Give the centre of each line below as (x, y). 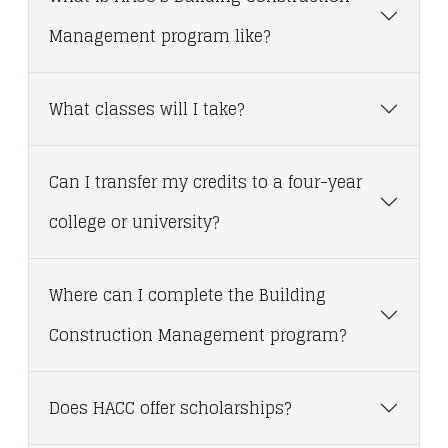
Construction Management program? (197, 335)
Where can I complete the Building (187, 295)
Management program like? (159, 36)
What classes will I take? (146, 109)
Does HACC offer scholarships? (170, 408)
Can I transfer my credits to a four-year (205, 182)
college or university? (134, 222)
